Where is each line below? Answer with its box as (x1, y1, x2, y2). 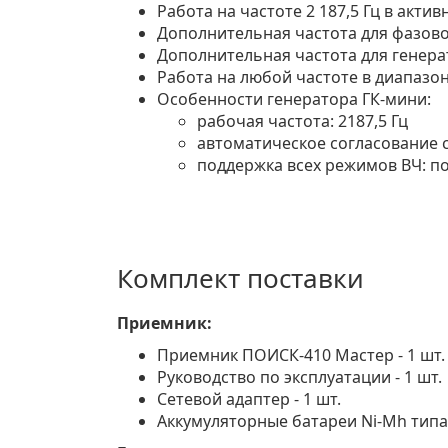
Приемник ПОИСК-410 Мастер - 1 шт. (157, 344, 445, 366)
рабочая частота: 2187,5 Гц (197, 110, 408, 132)
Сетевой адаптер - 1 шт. (157, 388, 341, 410)
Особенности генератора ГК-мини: (157, 88, 431, 110)
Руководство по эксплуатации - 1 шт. (157, 366, 442, 388)
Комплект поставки (117, 260, 364, 296)
